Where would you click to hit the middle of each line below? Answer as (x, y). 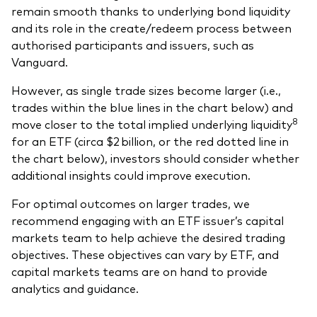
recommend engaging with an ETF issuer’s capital (148, 220)
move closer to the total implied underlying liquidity (152, 124)
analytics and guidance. (75, 288)
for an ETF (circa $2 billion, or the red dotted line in (150, 141)
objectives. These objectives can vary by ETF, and (145, 254)
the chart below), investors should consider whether (155, 158)
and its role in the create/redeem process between (151, 28)
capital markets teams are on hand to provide (139, 271)
